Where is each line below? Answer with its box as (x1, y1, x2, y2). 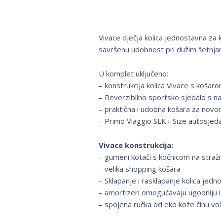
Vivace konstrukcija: (98, 140, 173, 150)
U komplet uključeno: (98, 69, 168, 79)
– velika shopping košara (98, 164, 181, 174)
